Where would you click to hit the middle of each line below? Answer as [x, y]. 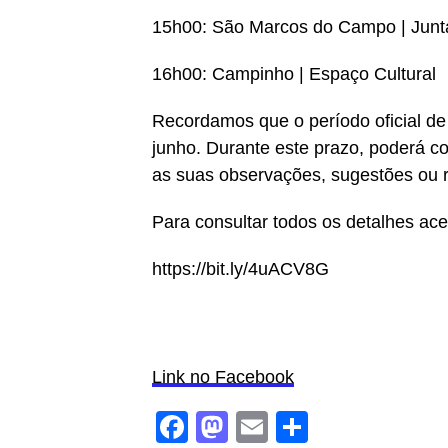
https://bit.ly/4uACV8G [240, 269]
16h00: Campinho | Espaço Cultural [294, 74]
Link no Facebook [223, 377]
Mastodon [298, 427]
